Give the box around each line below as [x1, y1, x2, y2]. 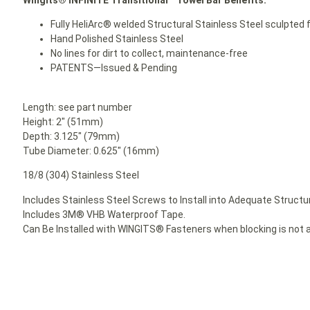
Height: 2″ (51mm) [23, 116, 104, 127]
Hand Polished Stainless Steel [51, 33, 184, 45]
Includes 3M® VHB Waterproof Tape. [23, 208, 186, 220]
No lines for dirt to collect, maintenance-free [51, 48, 248, 60]
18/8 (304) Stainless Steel [23, 170, 140, 181]
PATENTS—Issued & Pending [51, 62, 178, 74]
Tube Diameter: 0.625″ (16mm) [23, 145, 160, 156]
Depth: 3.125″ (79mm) [23, 130, 120, 142]
